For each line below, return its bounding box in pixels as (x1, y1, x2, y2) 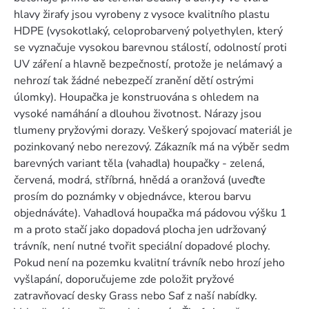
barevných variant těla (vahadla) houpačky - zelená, (14, 156, 265, 172)
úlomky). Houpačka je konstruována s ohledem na (14, 90, 259, 106)
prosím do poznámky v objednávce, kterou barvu (14, 189, 251, 205)
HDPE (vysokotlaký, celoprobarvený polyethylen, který (14, 23, 283, 39)
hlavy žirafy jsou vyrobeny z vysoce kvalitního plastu (14, 7, 270, 23)
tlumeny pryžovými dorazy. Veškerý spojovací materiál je (14, 123, 292, 139)
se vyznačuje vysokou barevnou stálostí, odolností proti (14, 40, 287, 56)
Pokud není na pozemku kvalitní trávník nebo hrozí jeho (14, 255, 285, 271)
